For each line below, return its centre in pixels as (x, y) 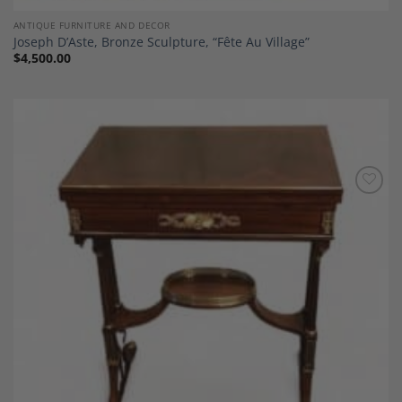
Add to (360, 206)
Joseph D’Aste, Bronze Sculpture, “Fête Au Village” (161, 41)
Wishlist (361, 219)
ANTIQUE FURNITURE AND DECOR (92, 26)
